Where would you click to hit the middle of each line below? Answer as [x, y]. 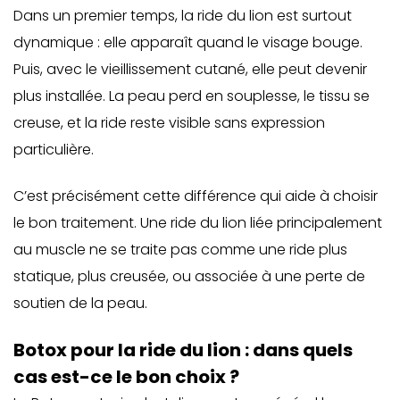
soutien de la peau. [80, 303]
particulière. [54, 150]
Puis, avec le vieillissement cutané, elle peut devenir [190, 69]
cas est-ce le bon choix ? [126, 377]
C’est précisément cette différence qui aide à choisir [196, 196]
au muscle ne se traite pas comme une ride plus [180, 250]
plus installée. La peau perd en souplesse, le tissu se [192, 96]
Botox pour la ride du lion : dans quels [183, 350]
